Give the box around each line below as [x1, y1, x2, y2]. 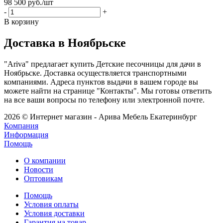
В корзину [4, 17, 39, 26]
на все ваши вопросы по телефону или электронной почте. [4, 95, 205, 104]
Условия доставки [24, 209, 85, 218]
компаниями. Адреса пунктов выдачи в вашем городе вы [4, 77, 198, 86]
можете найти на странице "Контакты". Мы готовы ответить [4, 86, 212, 95]
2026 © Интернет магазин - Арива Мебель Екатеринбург [4, 112, 197, 121]
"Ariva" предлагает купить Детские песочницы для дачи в [4, 59, 201, 68]
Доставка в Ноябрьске [4, 36, 126, 49]
